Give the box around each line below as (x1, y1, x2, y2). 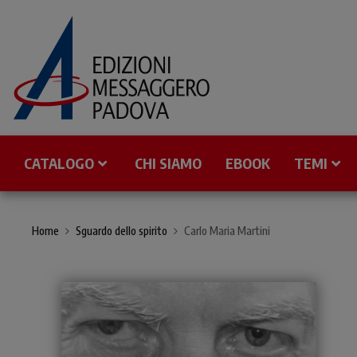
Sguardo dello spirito (76, 224, 167, 237)
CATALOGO (24, 154, 94, 172)
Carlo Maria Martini (184, 224, 270, 237)
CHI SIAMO (135, 154, 202, 172)
